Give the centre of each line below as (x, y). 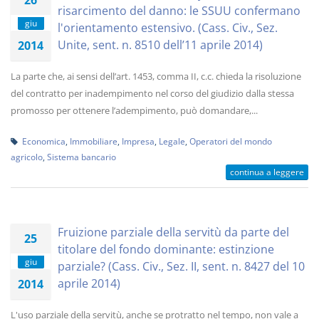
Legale (172, 141)
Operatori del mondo (231, 141)
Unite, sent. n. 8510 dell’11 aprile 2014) (160, 45)
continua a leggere (267, 172)
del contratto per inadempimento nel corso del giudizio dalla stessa (152, 93)
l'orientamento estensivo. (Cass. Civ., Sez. (168, 28)
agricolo (27, 157)
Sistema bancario (82, 157)
